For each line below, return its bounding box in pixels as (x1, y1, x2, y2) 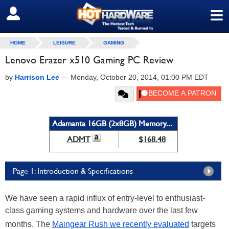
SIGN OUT (8, 9, 52, 19)
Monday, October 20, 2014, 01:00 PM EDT (71, 73, 209, 81)
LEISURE (53, 40, 76, 45)
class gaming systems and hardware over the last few (5, 206, 198, 215)
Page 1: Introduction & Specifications (13, 166, 133, 176)
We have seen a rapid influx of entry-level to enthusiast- (5, 194, 205, 202)
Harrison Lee (15, 73, 59, 81)
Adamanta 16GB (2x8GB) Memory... (52, 119, 172, 128)
